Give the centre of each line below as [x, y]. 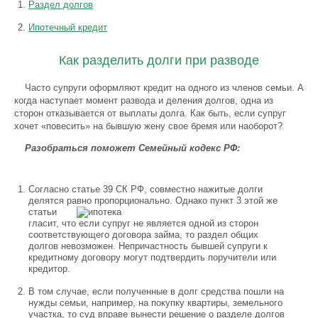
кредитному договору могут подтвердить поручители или [152, 257]
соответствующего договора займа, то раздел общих [143, 235]
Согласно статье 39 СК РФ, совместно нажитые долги [146, 189]
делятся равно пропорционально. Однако [118, 201]
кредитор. [49, 269]
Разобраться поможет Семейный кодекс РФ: [132, 148]
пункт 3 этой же [242, 201]
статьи [43, 212]
